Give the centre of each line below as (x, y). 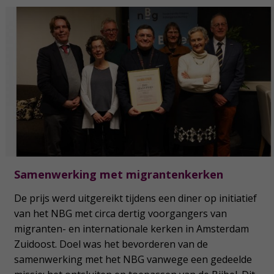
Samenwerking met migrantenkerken (118, 175)
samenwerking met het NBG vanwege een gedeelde (133, 260)
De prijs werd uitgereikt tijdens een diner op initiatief (135, 198)
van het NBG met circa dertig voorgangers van (120, 214)
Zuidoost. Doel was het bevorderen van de (111, 244)
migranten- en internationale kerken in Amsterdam (131, 229)
